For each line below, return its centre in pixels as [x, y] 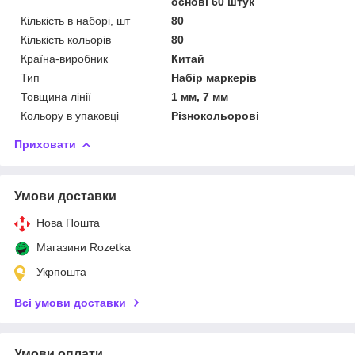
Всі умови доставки [70, 302]
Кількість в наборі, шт [75, 20]
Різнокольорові [216, 115]
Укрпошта [61, 271]
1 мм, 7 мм [200, 96]
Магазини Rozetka [84, 247]
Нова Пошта [68, 222]
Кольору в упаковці [70, 115]
